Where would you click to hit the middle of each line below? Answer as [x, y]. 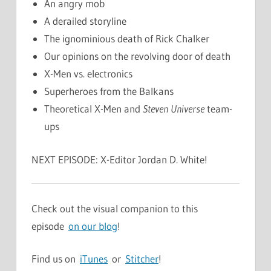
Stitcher [142, 259]
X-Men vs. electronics [89, 74]
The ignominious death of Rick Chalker [127, 39]
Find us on [56, 259]
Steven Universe [174, 109]
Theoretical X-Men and [94, 109]
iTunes [94, 259]
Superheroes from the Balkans [109, 91]
